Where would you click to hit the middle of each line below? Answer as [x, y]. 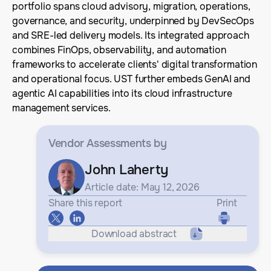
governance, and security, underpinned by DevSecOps [133, 21]
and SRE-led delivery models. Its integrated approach [131, 35]
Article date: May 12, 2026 [142, 187]
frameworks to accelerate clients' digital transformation [135, 64]
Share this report [86, 203]
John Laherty [126, 170]
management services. [61, 108]
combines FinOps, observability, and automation [119, 50]
